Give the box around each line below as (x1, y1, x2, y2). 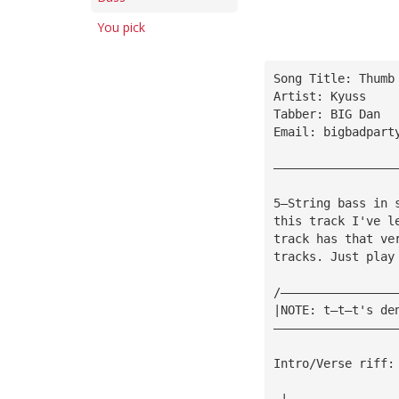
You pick (97, 19, 145, 36)
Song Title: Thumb (273, 70, 395, 85)
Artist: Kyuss (273, 88, 366, 103)
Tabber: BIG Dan (273, 106, 380, 121)
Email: (273, 124, 323, 139)
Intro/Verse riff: (273, 355, 395, 370)
